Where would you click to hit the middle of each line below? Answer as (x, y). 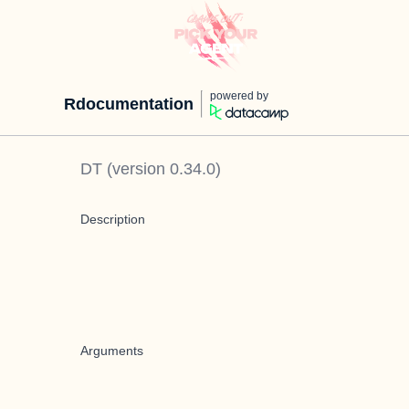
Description (113, 219)
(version (136, 169)
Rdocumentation (129, 104)
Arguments (112, 351)
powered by (239, 96)
